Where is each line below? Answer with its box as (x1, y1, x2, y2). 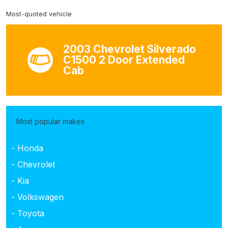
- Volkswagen (11, 191, 64, 202)
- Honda (11, 142, 43, 153)
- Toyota (11, 208, 44, 218)
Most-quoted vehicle (6, 9, 72, 18)
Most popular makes (16, 117, 84, 126)
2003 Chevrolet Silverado (63, 43, 196, 56)
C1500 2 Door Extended (63, 53, 185, 67)
